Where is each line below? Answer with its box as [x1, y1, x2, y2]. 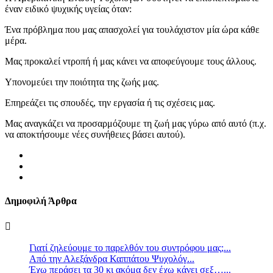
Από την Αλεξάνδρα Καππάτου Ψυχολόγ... [29, 253, 194, 264]
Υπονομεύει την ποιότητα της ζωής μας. [5, 76, 159, 87]
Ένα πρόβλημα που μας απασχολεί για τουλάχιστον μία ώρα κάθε [5, 24, 260, 35]
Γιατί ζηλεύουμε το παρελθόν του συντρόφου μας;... [29, 243, 231, 253]
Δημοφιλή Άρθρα [5, 196, 77, 207]
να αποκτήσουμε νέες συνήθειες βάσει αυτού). [5, 129, 185, 140]
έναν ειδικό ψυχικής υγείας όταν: [5, 3, 132, 14]
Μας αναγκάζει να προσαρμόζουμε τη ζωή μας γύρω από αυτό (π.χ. [5, 118, 266, 129]
